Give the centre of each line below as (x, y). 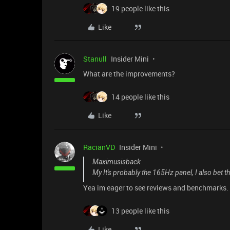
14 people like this (140, 97)
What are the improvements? (129, 74)
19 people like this (140, 9)
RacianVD (99, 147)
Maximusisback (117, 162)
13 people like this (140, 211)
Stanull (95, 59)
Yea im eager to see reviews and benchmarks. (156, 188)
